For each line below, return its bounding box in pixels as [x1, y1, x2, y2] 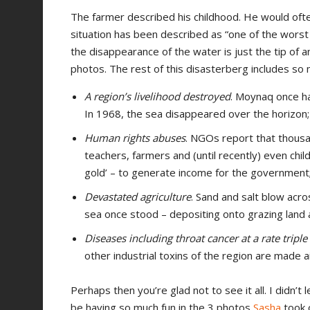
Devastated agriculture [84, 189, 191, 203]
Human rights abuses [84, 130, 185, 145]
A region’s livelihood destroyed [84, 89, 230, 103]
